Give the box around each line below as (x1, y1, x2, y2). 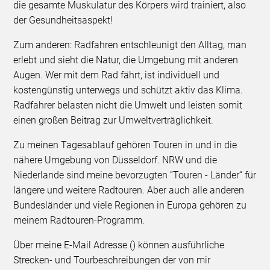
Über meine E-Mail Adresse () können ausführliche (13, 239, 225, 251)
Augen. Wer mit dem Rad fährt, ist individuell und (13, 69, 220, 81)
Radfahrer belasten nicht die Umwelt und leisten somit (13, 99, 243, 111)
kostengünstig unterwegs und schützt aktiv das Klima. (13, 84, 243, 96)
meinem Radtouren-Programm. (13, 214, 145, 226)
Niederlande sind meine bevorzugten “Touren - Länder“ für (13, 169, 257, 181)
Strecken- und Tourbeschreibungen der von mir (13, 254, 211, 266)
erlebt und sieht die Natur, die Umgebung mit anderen (13, 54, 239, 66)
